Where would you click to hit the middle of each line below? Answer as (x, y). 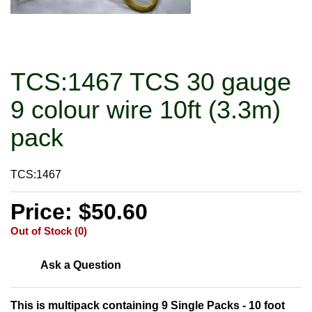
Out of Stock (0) (49, 231)
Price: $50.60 (79, 211)
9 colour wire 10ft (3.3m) (146, 109)
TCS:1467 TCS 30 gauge (151, 81)
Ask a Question (81, 265)
